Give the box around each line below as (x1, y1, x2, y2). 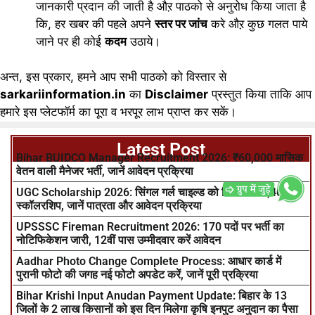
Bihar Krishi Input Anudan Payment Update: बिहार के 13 (16, 289, 287, 303)
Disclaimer (145, 87, 208, 102)
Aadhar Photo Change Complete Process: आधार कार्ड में (16, 255, 281, 269)
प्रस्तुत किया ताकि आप (212, 87, 311, 102)
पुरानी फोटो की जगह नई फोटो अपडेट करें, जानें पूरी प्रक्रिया (16, 268, 258, 282)
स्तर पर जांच (155, 16, 207, 31)
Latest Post (117, 139, 205, 160)
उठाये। (127, 34, 160, 49)
